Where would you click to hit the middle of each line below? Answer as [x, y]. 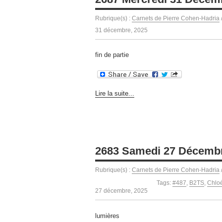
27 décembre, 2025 [121, 191]
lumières [107, 216]
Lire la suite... [115, 94]
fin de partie [112, 55]
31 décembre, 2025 [121, 30]
